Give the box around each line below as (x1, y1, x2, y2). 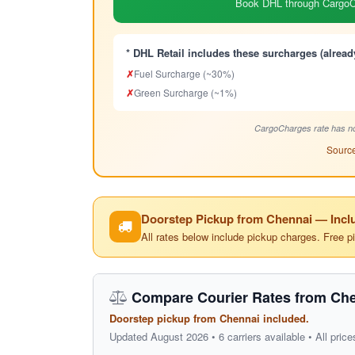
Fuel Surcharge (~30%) (134, 66, 235, 80)
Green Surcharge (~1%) (134, 85, 237, 99)
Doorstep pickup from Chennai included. (109, 310, 309, 326)
